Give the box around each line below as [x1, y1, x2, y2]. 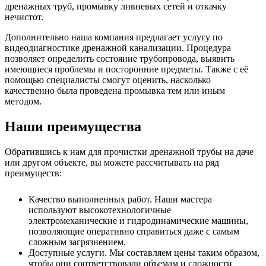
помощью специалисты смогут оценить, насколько [5, 74, 211, 85]
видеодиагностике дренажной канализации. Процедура [5, 42, 231, 53]
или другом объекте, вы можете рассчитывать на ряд [5, 157, 219, 167]
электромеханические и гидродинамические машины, [28, 215, 248, 226]
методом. [5, 96, 42, 106]
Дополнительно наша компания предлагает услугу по [5, 31, 223, 42]
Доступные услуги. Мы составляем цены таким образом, [28, 247, 259, 258]
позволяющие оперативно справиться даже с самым [28, 226, 239, 236]
